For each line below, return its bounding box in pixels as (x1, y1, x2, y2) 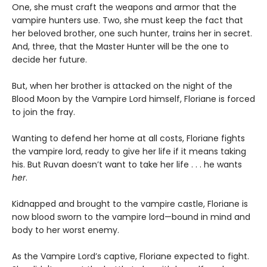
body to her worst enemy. (12, 223, 119, 236)
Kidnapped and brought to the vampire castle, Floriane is (12, 197, 248, 210)
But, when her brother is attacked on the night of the (12, 79, 232, 92)
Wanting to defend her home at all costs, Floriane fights (12, 132, 245, 144)
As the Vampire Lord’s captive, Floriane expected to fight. (12, 250, 249, 262)
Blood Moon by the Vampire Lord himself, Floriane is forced (12, 92, 255, 105)
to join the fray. (12, 105, 75, 118)
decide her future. (12, 53, 87, 66)
